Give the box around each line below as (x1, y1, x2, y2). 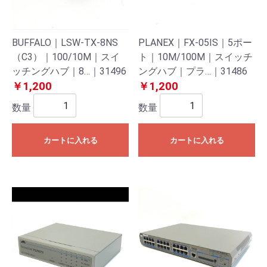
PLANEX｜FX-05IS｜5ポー (138, 37, 252, 48)
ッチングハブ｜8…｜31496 (12, 66, 126, 77)
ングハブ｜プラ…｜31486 (138, 66, 247, 77)
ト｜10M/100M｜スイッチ (138, 51, 253, 63)
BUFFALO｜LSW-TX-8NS (12, 37, 118, 48)
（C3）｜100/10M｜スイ (12, 51, 120, 63)
